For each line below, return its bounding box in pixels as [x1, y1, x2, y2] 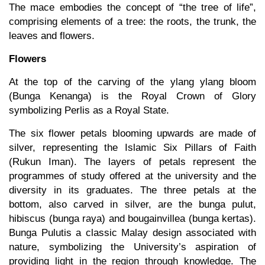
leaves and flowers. [9, 30, 95, 42]
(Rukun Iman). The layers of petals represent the [9, 156, 256, 168]
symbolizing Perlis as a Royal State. [9, 105, 169, 117]
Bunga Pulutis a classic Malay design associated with [9, 227, 256, 239]
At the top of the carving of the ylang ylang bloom [9, 76, 256, 88]
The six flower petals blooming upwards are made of [9, 128, 256, 140]
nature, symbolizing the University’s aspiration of [9, 241, 256, 253]
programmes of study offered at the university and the [9, 170, 256, 182]
